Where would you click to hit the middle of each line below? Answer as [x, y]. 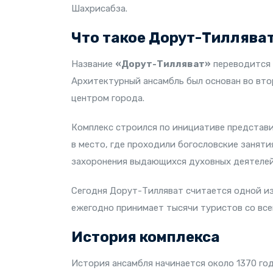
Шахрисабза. [99, 9]
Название [93, 64]
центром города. [108, 98]
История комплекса [146, 237]
